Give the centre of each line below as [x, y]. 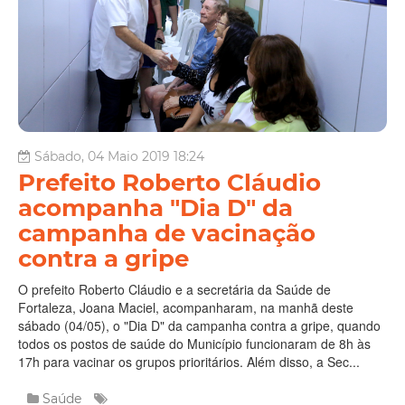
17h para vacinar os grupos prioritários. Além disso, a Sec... [189, 361]
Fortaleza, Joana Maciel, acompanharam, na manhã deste [186, 307]
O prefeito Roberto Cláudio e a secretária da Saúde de [174, 289]
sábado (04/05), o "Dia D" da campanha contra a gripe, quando [199, 325]
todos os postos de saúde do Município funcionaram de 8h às [194, 343]
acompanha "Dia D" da [155, 207]
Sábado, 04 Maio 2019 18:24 [119, 156]
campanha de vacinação [167, 233]
